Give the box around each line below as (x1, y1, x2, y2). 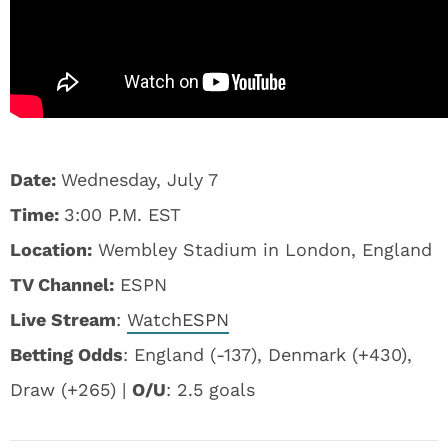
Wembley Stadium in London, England (92, 239, 432, 260)
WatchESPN (127, 309, 229, 330)
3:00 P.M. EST (64, 204, 181, 225)
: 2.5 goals (166, 379, 255, 400)
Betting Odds (10, 344, 123, 365)
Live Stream (10, 309, 116, 330)
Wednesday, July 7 (61, 169, 218, 190)
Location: (10, 239, 92, 260)
